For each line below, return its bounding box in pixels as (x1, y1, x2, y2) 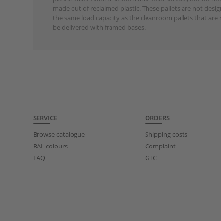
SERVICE (33, 113, 58, 122)
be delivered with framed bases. (53, 22, 146, 32)
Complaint (145, 142, 176, 150)
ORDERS (145, 113, 170, 122)
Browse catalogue (33, 130, 85, 139)
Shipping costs (145, 130, 187, 139)
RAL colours (33, 142, 68, 150)
